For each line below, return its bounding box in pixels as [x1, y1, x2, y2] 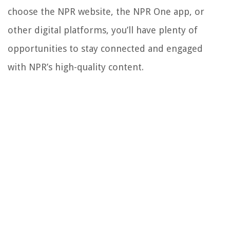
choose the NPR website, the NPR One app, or [8, 6, 204, 17]
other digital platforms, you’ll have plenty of [8, 25, 198, 36]
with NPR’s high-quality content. [8, 62, 144, 73]
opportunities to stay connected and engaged [8, 43, 203, 54]
